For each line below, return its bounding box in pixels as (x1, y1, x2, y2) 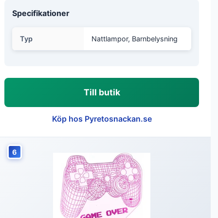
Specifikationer (12, 8, 70, 18)
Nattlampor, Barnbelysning (91, 35, 178, 43)
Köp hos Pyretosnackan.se (52, 114, 152, 124)
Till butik (83, 87, 120, 97)
